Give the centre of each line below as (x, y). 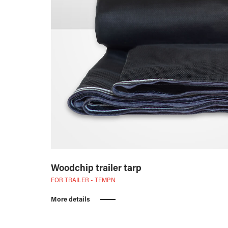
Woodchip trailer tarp (96, 169)
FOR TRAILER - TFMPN (83, 180)
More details (70, 199)
